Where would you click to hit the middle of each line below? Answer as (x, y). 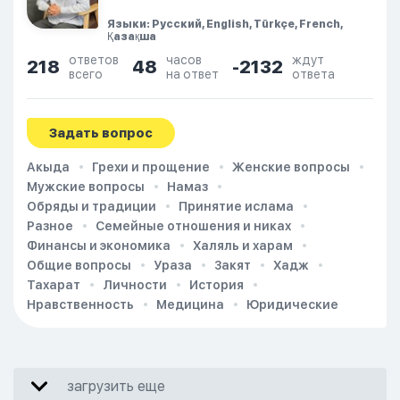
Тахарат (54, 285)
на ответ (192, 74)
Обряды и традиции (92, 206)
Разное (50, 226)
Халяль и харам (243, 246)
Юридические (292, 304)
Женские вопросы (291, 167)
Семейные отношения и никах (193, 226)
